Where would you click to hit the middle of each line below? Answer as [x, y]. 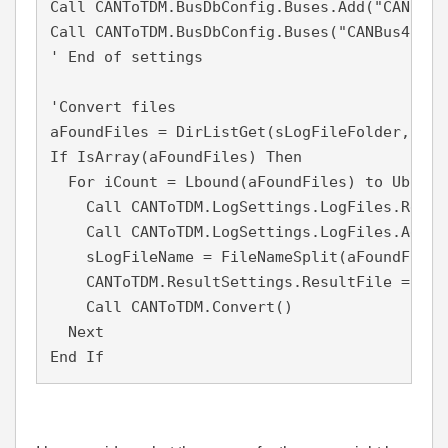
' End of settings [126, 57]
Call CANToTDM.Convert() [171, 307]
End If [77, 357]
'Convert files [117, 107]
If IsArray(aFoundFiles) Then [176, 157]
